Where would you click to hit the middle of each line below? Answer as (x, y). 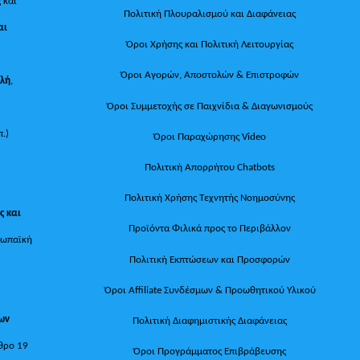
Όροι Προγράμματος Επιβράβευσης (210, 351)
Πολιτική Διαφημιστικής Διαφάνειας (210, 320)
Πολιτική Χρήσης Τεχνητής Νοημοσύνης (210, 198)
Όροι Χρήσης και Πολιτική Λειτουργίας (210, 44)
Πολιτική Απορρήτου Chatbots (210, 166)
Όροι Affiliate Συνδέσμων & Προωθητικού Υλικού (210, 289)
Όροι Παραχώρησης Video (210, 136)
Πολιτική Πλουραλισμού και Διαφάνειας (210, 14)
